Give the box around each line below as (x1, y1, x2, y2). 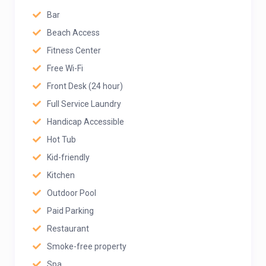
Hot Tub (47, 135, 76, 144)
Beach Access (47, 28, 100, 37)
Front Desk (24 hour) (47, 81, 123, 91)
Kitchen (47, 170, 75, 180)
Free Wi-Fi (47, 64, 83, 73)
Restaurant (47, 224, 89, 233)
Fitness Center (47, 46, 101, 55)
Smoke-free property (47, 242, 126, 251)
